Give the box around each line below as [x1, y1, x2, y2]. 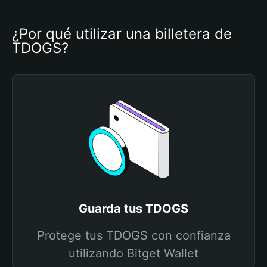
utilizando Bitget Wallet [69, 246, 198, 260]
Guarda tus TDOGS [79, 201, 188, 216]
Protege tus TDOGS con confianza [36, 228, 231, 243]
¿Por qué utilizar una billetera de [12, 25, 232, 42]
